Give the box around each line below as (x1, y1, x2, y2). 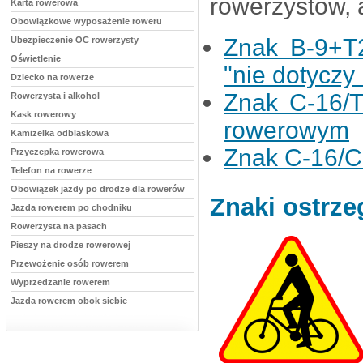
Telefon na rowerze (11, 165, 92, 175)
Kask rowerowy (11, 109, 76, 119)
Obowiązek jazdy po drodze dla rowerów (11, 184, 185, 194)
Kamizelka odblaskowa (11, 128, 109, 138)
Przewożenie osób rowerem (11, 258, 129, 268)
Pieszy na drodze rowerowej (11, 240, 130, 250)
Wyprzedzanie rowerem (11, 277, 110, 287)
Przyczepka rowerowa (11, 147, 104, 156)
